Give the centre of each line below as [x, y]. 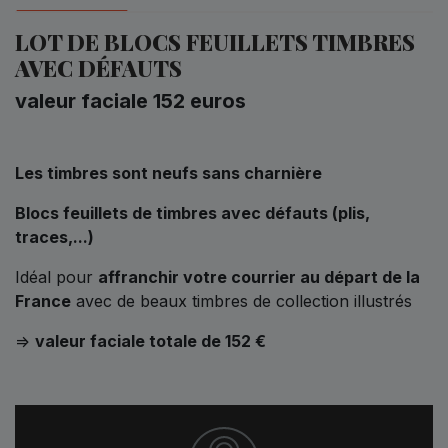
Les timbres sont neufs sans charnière [168, 172]
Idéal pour [56, 276]
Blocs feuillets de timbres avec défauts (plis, [192, 212]
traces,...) [54, 236]
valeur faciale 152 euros [130, 100]
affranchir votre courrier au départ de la [259, 276]
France [43, 300]
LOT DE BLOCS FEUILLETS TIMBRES [215, 41]
